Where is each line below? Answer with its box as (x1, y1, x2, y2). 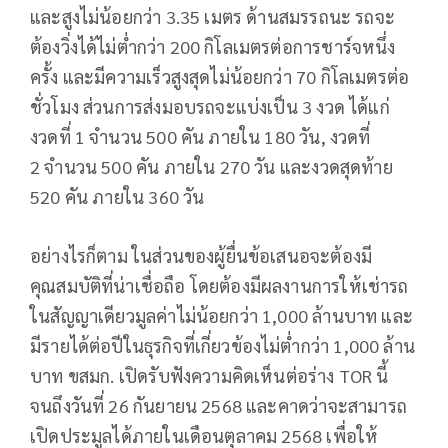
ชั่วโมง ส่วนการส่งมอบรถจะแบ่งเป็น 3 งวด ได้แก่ (30, 94, 390, 118)
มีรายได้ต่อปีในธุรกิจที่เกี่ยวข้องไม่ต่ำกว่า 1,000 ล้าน (30, 333, 416, 357)
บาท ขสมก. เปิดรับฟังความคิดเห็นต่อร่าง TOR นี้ (30, 363, 389, 387)
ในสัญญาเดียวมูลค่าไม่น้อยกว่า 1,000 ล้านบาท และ (30, 303, 414, 327)
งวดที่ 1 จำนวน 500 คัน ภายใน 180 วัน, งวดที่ (30, 124, 371, 148)
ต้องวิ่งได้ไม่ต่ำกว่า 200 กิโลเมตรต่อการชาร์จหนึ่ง (30, 34, 396, 58)
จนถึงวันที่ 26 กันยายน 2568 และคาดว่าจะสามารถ (30, 393, 408, 417)
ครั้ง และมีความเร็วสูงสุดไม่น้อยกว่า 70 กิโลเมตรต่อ (30, 64, 410, 88)
